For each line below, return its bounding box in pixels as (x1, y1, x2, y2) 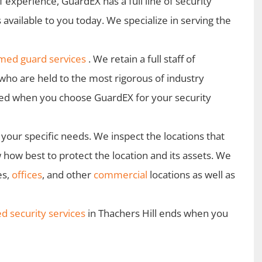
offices (12, 168, 42, 181)
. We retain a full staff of (86, 52, 195, 65)
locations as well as (147, 168, 235, 181)
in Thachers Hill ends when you (85, 206, 228, 220)
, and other (42, 168, 94, 181)
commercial (94, 168, 147, 181)
